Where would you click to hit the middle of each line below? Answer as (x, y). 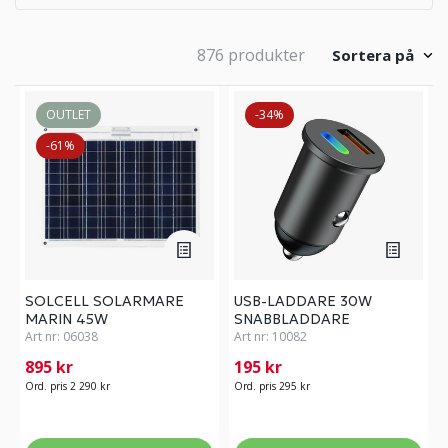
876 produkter (251, 55)
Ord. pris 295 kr (272, 386)
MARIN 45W (66, 319)
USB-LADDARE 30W (303, 301)
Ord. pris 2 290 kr (67, 386)
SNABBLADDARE (292, 319)
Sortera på (373, 54)
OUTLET (68, 114)
